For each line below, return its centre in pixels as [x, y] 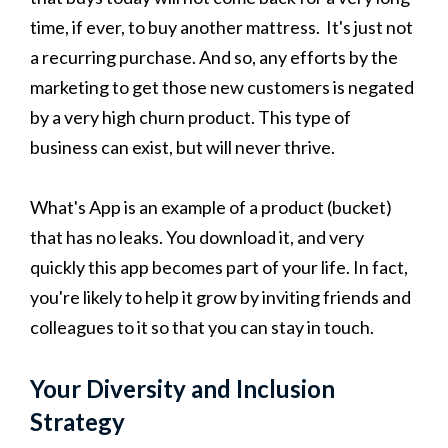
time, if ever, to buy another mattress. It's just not [221, 26]
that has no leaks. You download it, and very [197, 236]
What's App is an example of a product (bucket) [211, 206]
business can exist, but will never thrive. [182, 146]
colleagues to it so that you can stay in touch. [202, 326]
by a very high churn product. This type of [190, 116]
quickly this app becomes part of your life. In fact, [219, 266]
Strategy [77, 421]
